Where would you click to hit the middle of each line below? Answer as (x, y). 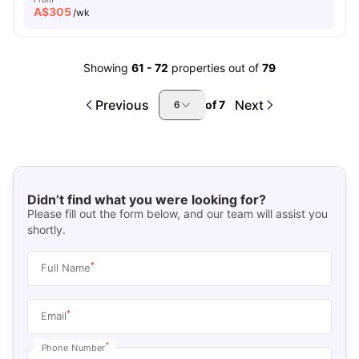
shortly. (46, 229)
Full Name (65, 267)
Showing (106, 68)
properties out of (217, 68)
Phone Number (73, 347)
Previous (122, 105)
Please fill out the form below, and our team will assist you (177, 213)
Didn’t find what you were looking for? (146, 199)
